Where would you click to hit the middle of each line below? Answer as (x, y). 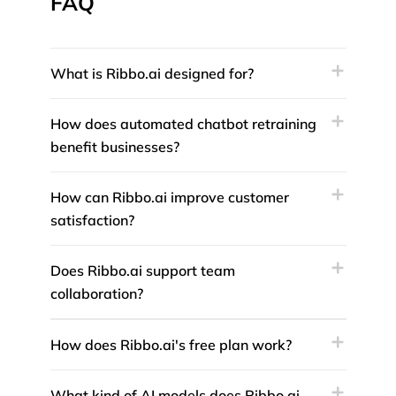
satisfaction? (92, 221)
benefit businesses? (114, 147)
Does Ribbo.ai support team (142, 271)
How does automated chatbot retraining (183, 124)
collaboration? (96, 294)
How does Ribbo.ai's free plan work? (171, 345)
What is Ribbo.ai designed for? (152, 74)
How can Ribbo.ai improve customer (169, 198)
